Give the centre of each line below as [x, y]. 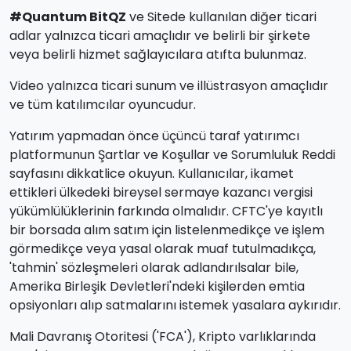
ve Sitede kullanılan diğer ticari [221, 16]
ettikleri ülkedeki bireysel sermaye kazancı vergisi [161, 192]
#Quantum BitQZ [68, 16]
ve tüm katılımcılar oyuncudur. [103, 104]
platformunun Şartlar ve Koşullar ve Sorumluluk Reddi [172, 154]
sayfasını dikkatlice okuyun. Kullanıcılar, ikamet [152, 173]
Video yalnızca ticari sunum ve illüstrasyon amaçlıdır [169, 85]
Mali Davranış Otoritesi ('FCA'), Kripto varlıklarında [163, 336]
